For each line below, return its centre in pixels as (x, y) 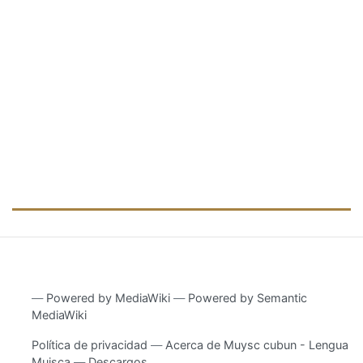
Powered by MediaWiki (109, 297)
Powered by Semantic (248, 297)
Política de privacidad (90, 344)
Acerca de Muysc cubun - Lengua (257, 344)
